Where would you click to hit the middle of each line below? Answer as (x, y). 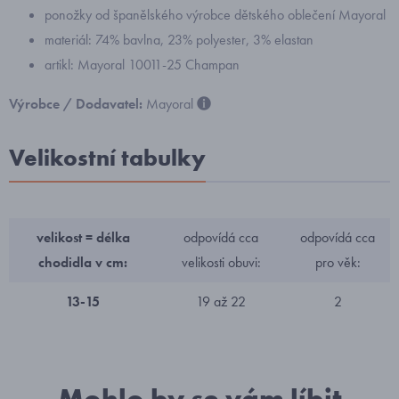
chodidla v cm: (83, 262)
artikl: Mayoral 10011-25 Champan (142, 65)
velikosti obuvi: (221, 262)
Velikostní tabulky (107, 158)
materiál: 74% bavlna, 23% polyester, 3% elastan (179, 40)
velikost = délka (83, 237)
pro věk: (338, 262)
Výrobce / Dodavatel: (77, 104)
